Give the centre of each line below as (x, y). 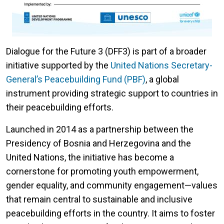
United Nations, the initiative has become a (90, 157)
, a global (162, 79)
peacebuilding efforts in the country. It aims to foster (110, 213)
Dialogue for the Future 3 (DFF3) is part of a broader (106, 51)
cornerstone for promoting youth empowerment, (102, 171)
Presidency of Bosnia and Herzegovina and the (98, 143)
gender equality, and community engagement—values (112, 185)
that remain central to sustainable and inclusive (99, 199)
